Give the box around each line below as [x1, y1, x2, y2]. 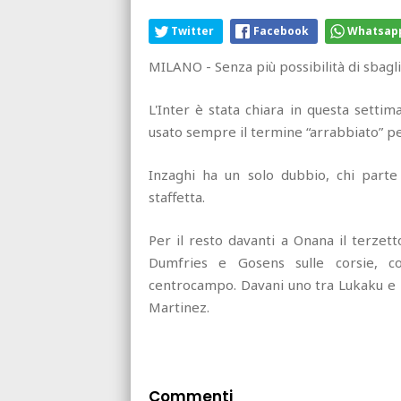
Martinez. [149, 298, 209, 317]
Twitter [171, 23, 214, 39]
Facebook [253, 23, 309, 39]
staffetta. [149, 188, 205, 207]
